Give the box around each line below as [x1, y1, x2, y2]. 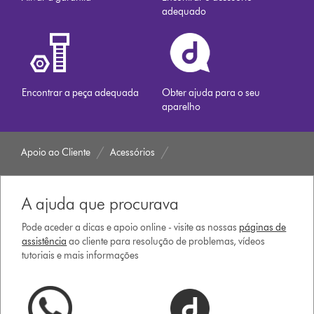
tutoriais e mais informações [22, 250, 139, 262]
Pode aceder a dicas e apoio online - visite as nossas [22, 221, 240, 234]
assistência [22, 235, 67, 248]
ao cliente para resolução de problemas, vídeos [67, 235, 266, 248]
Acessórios [110, 146, 156, 159]
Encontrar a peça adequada [22, 87, 139, 100]
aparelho [162, 101, 201, 114]
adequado [162, 6, 207, 18]
